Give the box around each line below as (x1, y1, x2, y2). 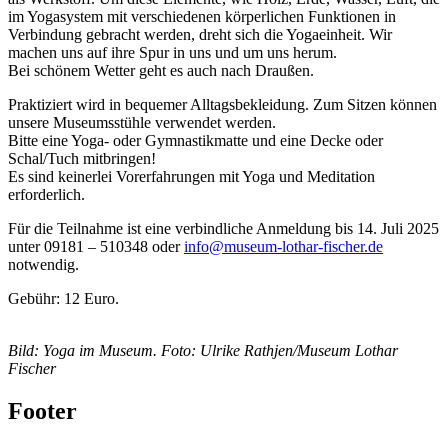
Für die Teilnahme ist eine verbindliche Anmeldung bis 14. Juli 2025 (8, 220, 439, 238)
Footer (8, 398, 77, 425)
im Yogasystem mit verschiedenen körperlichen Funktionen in (8, 8, 396, 26)
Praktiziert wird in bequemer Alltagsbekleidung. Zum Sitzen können (8, 96, 437, 114)
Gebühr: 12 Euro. (8, 290, 119, 308)
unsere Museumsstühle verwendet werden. (8, 114, 276, 132)
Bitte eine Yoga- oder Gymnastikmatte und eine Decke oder (8, 132, 383, 150)
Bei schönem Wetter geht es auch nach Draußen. (8, 62, 314, 80)
